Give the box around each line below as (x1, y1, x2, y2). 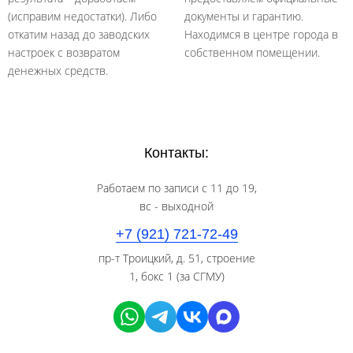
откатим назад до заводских (8, 27, 150, 42)
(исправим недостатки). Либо (8, 9, 157, 24)
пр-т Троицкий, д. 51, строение (98, 251, 255, 266)
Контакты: (144, 145, 209, 161)
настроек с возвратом (8, 45, 120, 60)
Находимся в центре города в (184, 27, 338, 42)
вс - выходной (139, 199, 214, 214)
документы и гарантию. (184, 9, 303, 24)
